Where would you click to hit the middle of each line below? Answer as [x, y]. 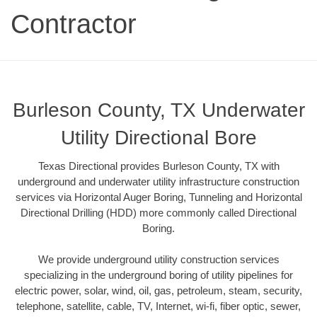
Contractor [74, 24]
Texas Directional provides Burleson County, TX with [158, 166]
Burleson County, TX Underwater [158, 110]
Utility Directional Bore [158, 137]
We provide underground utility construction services [158, 260]
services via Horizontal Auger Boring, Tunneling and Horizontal [158, 197]
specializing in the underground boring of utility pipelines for [158, 275]
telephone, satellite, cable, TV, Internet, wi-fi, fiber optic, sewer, [158, 306]
